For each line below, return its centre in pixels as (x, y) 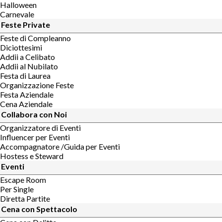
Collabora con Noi (34, 114)
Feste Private (26, 24)
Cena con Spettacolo (39, 209)
